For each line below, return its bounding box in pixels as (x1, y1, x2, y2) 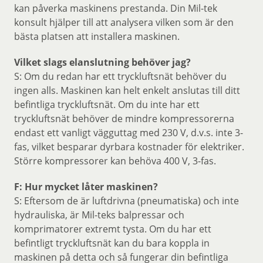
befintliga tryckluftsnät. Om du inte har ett (14, 98, 200, 111)
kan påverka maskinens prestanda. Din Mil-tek (14, 2, 217, 15)
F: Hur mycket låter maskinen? (14, 180, 158, 193)
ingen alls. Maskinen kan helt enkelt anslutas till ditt (14, 84, 240, 97)
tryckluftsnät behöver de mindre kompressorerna (14, 112, 234, 125)
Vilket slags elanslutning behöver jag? (14, 56, 191, 69)
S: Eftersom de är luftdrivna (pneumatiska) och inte (14, 194, 239, 207)
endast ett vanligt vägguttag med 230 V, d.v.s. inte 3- (14, 126, 243, 139)
